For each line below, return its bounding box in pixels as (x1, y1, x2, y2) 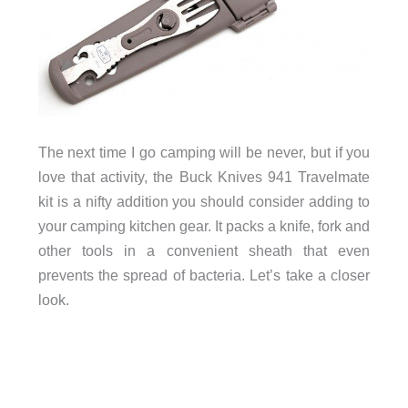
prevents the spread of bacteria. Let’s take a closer (37, 266, 371, 283)
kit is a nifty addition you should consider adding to (37, 192, 371, 209)
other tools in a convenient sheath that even (37, 241, 371, 259)
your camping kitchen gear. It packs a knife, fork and (37, 217, 371, 234)
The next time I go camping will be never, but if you (37, 143, 371, 160)
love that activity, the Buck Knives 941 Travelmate (37, 168, 371, 185)
